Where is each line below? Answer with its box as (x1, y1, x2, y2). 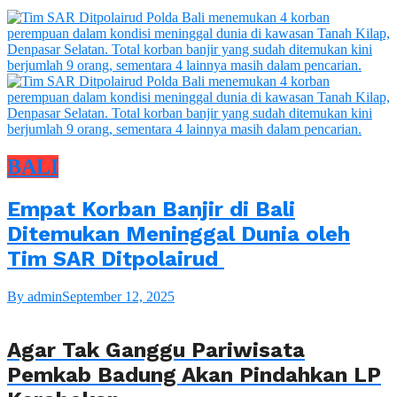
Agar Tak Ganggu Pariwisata (7, 338, 305, 363)
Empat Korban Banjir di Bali (7, 196, 295, 222)
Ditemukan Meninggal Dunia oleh (7, 221, 350, 246)
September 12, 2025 (62, 288, 175, 304)
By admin (7, 288, 62, 304)
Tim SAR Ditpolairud (7, 245, 224, 271)
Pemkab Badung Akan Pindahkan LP (7, 362, 381, 388)
